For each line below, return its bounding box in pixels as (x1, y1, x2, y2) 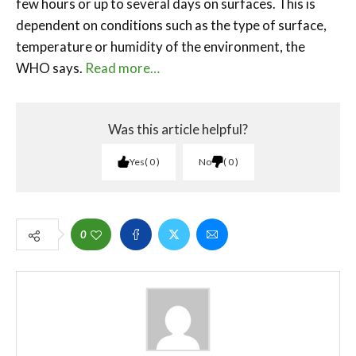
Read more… (85, 59, 160, 76)
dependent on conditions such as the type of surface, (16, 16, 327, 33)
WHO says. (16, 59, 85, 76)
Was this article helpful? (108, 120, 248, 137)
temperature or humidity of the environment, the (16, 37, 305, 55)
